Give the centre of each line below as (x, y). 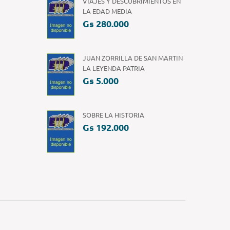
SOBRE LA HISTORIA (113, 115)
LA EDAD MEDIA (107, 11)
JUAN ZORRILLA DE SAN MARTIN (133, 58)
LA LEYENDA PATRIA (114, 68)
